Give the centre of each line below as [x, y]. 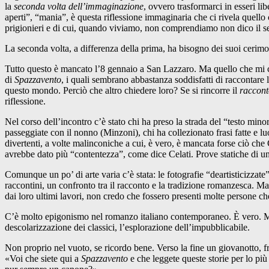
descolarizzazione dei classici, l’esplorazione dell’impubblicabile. [127, 227]
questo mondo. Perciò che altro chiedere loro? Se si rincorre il [122, 90]
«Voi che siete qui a [43, 258]
